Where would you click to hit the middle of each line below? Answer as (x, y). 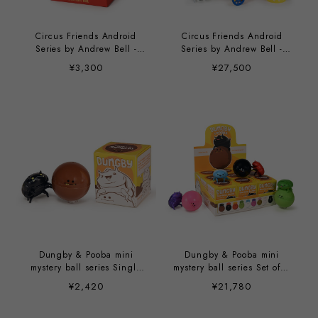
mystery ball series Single (86, 267)
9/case (232, 62)
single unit (86, 62)
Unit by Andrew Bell (86, 280)
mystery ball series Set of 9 (232, 267)
